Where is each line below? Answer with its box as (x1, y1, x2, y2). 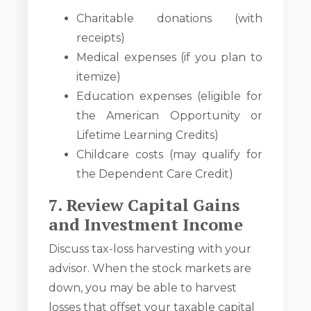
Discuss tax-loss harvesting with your (49, 242, 252, 255)
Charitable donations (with (76, 12, 262, 26)
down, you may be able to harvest (49, 280, 237, 294)
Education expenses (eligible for (76, 90, 262, 103)
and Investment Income (49, 213, 244, 236)
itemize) (76, 70, 121, 84)
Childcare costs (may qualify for (76, 148, 262, 162)
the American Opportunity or (76, 109, 262, 123)
